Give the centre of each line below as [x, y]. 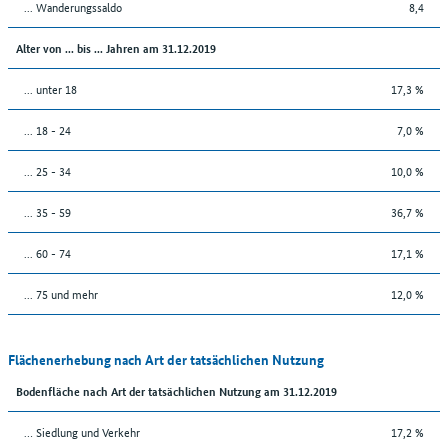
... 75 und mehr [61, 293]
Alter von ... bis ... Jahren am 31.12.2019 [116, 47]
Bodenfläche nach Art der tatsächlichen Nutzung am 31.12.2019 [176, 390]
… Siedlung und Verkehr [82, 431]
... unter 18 [50, 88]
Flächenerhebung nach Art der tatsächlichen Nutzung [166, 358]
